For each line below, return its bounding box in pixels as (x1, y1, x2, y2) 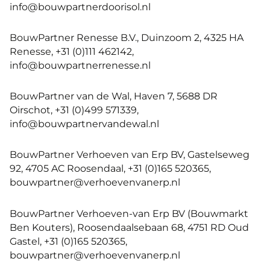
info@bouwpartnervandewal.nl (10, 118, 159, 130)
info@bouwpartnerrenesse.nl (10, 58, 151, 71)
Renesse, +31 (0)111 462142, (10, 45, 134, 57)
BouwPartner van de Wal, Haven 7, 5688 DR (10, 90, 218, 102)
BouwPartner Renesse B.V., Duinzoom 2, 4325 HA (10, 31, 243, 43)
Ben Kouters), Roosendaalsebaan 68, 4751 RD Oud (10, 221, 249, 233)
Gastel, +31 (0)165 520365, (10, 234, 127, 247)
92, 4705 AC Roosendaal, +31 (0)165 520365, (10, 162, 211, 175)
